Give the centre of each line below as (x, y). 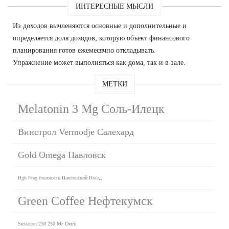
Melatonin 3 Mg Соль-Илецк (91, 109)
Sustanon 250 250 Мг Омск (47, 223)
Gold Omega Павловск (62, 155)
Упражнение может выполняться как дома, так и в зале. (99, 62)
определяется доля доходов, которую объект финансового (101, 38)
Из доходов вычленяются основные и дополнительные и (100, 26)
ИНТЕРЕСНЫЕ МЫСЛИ (114, 6)
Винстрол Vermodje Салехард (76, 132)
